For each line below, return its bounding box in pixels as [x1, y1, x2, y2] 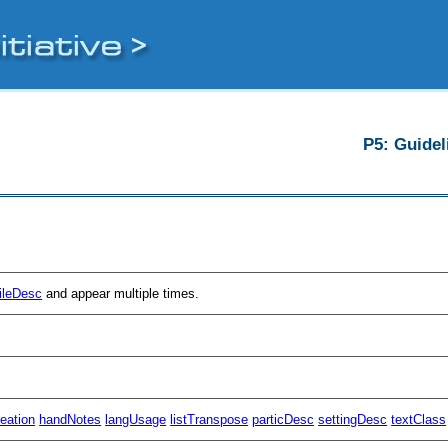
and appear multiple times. [42, 285, 200, 301]
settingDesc [318, 411, 388, 427]
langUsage [105, 411, 167, 427]
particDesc [252, 411, 315, 427]
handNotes [39, 411, 102, 427]
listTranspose [170, 411, 249, 427]
